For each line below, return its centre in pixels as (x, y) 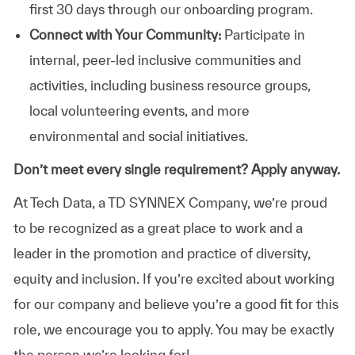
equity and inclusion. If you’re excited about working (174, 278)
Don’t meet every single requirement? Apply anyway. (176, 169)
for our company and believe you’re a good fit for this (176, 303)
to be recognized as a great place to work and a (158, 227)
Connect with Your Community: (125, 34)
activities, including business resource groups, (170, 85)
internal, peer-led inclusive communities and (165, 59)
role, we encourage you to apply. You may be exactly (174, 329)
